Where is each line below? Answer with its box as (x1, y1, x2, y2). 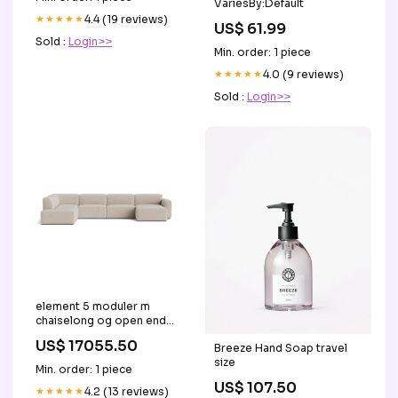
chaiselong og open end (36, 314, 166, 328)
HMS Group (36, 328, 97, 342)
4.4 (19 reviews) (84, 12, 168, 26)
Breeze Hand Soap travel (214, 341, 347, 355)
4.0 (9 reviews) (263, 68, 344, 82)
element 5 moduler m (36, 299, 150, 314)
